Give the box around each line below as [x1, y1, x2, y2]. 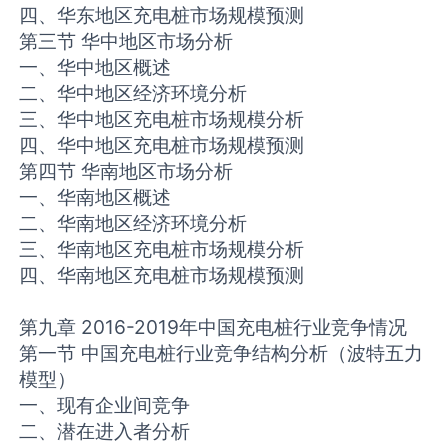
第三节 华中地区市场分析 [19, 29, 234, 54]
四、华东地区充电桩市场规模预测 [19, 3, 305, 28]
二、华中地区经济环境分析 [19, 81, 248, 106]
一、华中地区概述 [19, 55, 172, 80]
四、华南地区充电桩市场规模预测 [19, 263, 305, 288]
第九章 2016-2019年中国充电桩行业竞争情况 [19, 315, 408, 340]
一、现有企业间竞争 [19, 393, 191, 418]
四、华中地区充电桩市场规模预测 [19, 133, 305, 158]
